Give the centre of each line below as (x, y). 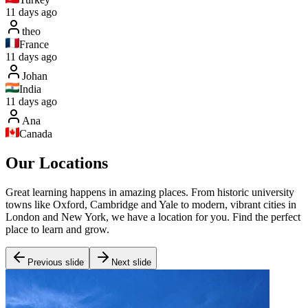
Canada (36, 133)
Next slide (131, 262)
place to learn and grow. (57, 229)
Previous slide (56, 262)
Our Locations (57, 163)
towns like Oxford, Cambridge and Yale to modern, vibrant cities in (151, 204)
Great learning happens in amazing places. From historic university (150, 192)
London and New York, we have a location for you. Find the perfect (153, 217)
